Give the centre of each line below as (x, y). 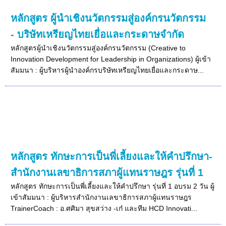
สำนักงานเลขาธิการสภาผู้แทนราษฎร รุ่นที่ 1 (107, 172)
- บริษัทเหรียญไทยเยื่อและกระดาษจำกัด (98, 34)
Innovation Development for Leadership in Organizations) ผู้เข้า (111, 59)
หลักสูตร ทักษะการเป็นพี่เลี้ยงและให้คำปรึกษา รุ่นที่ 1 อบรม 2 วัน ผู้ (113, 186)
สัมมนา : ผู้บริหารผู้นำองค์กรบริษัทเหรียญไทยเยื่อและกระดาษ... (107, 70)
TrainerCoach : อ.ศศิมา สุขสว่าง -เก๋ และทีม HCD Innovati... (104, 208)
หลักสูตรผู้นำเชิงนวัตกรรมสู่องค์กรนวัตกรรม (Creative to (98, 48)
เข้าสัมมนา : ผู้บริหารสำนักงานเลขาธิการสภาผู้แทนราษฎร (101, 197)
